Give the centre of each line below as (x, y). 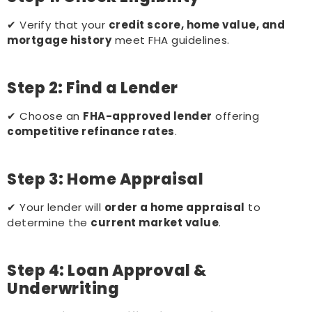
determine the (49, 222)
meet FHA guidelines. (171, 40)
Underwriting (63, 288)
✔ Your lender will (56, 207)
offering (235, 116)
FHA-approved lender (148, 116)
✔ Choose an (45, 116)
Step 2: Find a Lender (93, 88)
